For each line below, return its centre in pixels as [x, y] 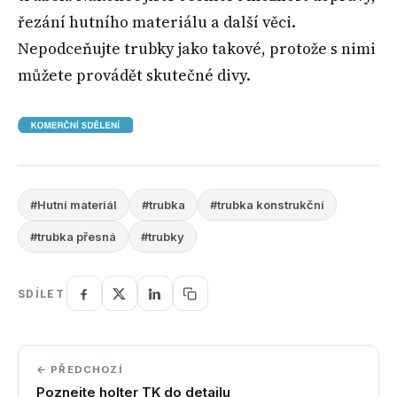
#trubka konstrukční [267, 205]
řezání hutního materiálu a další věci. [157, 22]
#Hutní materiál [74, 205]
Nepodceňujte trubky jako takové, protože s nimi [197, 48]
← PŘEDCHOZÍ [79, 370]
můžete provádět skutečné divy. [134, 75]
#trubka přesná [73, 237]
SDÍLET [41, 293]
